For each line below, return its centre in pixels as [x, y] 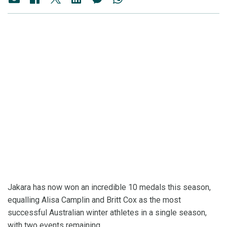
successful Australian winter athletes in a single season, [107, 213]
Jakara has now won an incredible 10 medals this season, [109, 187]
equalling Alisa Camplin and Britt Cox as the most [94, 200]
